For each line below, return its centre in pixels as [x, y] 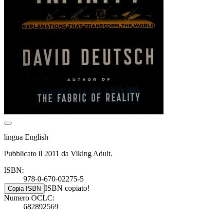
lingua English [26, 137]
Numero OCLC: [29, 198]
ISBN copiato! [67, 188]
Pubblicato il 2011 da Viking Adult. [58, 153]
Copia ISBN [24, 188]
